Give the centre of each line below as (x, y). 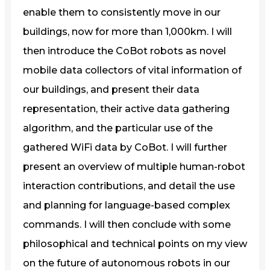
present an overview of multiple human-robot (134, 166)
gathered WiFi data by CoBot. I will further (125, 147)
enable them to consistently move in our (122, 12)
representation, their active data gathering (126, 108)
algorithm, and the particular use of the (118, 128)
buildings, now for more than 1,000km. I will (127, 31)
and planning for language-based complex (127, 205)
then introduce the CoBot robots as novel (124, 51)
